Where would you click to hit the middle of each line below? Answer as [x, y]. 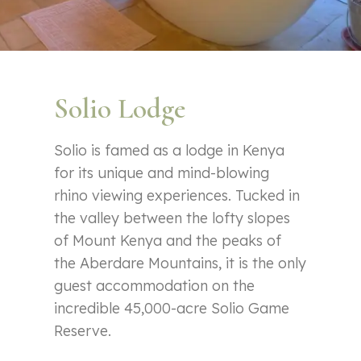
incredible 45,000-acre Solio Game [172, 309]
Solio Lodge [120, 109]
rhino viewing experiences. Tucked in [177, 196]
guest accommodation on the [155, 286]
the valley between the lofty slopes [172, 218]
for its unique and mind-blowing [162, 173]
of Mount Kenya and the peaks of [168, 241]
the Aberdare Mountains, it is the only [180, 263]
